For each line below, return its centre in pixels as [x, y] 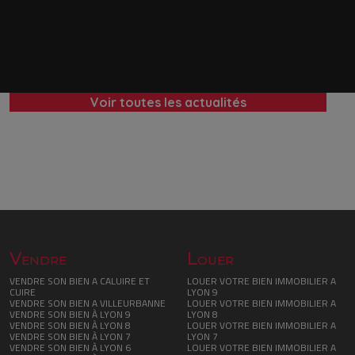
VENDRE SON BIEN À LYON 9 [70, 314]
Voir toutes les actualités [168, 102]
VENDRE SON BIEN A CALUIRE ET [80, 281]
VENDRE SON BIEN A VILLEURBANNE [88, 303]
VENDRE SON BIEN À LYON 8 [70, 325]
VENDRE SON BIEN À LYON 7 [70, 336]
